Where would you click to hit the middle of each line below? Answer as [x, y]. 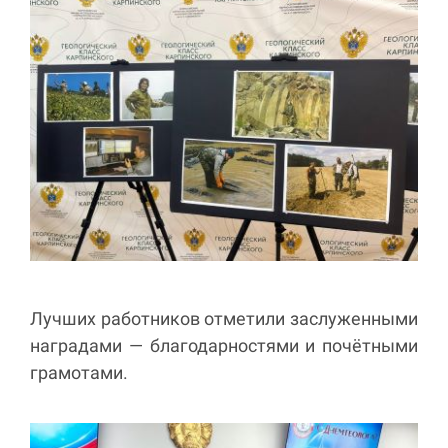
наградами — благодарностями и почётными [224, 346]
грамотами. [81, 373]
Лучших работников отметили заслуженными [224, 319]
